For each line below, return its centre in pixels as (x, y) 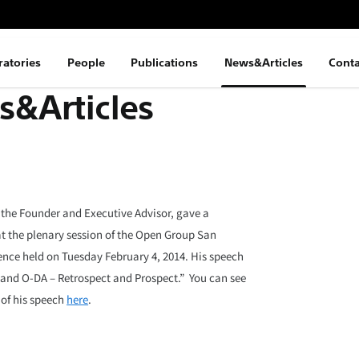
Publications (165, 63)
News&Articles (263, 63)
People (86, 63)
